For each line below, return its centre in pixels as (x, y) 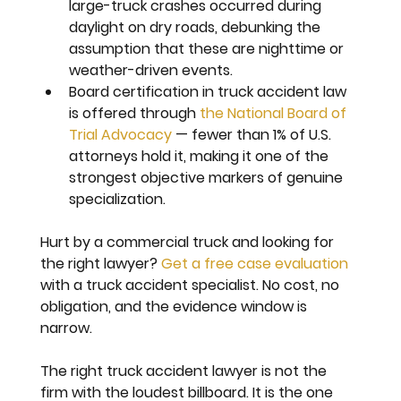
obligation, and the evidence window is (176, 306)
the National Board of (275, 113)
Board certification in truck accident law (210, 91)
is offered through (135, 113)
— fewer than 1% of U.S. (254, 134)
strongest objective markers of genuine (208, 177)
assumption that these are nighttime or (209, 48)
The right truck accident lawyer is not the (186, 371)
